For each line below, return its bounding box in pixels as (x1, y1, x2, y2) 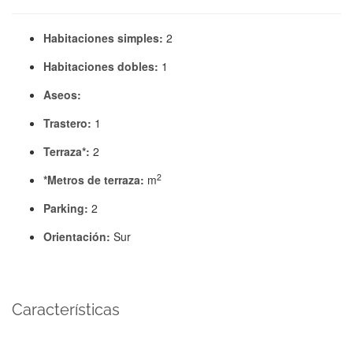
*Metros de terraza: (43, 172, 147, 188)
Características (12, 300, 120, 319)
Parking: (43, 200, 91, 216)
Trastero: (43, 115, 95, 131)
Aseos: (43, 87, 81, 102)
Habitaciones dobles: (43, 58, 162, 74)
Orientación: (43, 229, 113, 244)
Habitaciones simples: (43, 30, 166, 46)
